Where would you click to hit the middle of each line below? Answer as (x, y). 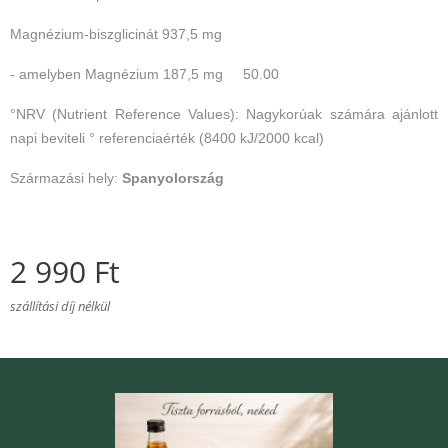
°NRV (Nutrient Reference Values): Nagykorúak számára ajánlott (224, 114)
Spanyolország (173, 178)
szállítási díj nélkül (60, 306)
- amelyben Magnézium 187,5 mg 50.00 (144, 74)
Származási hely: (66, 178)
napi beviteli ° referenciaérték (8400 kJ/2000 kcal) (167, 138)
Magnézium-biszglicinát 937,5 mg (116, 34)
